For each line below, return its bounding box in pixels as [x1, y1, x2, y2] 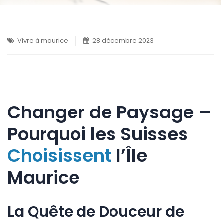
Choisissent [7, 143, 111, 168]
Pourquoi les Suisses [7, 121, 188, 147]
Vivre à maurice [17, 36, 68, 45]
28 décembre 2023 [92, 36, 154, 45]
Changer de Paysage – [7, 100, 211, 125]
